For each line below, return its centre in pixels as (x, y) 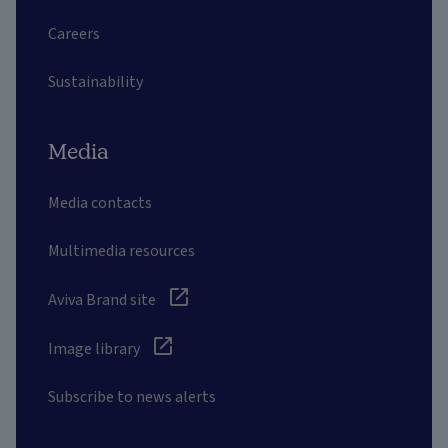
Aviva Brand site (103, 299)
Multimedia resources (121, 250)
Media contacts (100, 202)
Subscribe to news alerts (132, 396)
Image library (95, 348)
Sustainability (95, 81)
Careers (74, 33)
